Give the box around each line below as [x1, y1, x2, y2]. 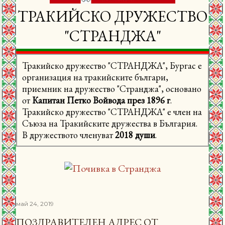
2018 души [115, 129, 155, 141]
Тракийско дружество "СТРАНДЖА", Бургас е [22, 59, 202, 71]
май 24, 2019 [16, 199, 54, 207]
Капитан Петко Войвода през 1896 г [32, 94, 170, 106]
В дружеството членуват [22, 129, 115, 141]
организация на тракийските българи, [22, 71, 168, 83]
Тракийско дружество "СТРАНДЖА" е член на [22, 105, 202, 118]
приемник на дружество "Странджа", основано [22, 82, 201, 94]
